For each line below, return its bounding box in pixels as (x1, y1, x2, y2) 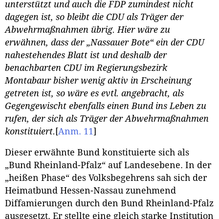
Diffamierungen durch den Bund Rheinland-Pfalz (5, 198, 214, 209)
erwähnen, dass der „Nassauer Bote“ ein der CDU (5, 37, 204, 47)
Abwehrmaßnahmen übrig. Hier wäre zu (5, 24, 170, 35)
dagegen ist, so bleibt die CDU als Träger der (5, 12, 183, 22)
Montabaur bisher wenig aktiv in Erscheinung (5, 75, 192, 86)
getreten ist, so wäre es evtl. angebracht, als (5, 88, 184, 98)
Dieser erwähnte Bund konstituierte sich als (5, 148, 189, 158)
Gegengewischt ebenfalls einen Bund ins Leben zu (5, 101, 206, 111)
